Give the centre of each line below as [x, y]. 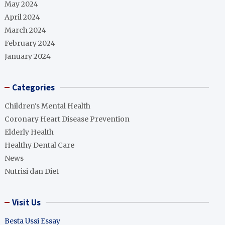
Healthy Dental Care [40, 145]
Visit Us [27, 202]
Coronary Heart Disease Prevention [67, 119]
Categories [34, 87]
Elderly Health [29, 132]
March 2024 [26, 30]
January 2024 [28, 56]
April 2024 [23, 17]
